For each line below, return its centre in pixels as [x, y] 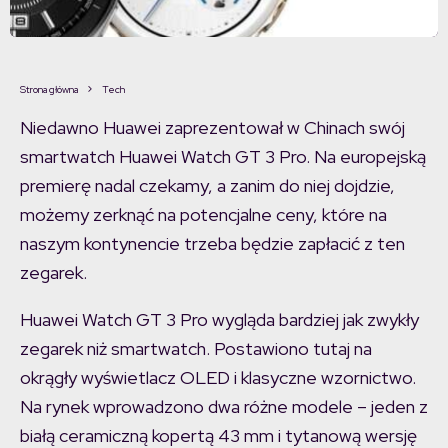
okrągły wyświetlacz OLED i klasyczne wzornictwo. [218, 378]
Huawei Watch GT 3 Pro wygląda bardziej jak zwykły [219, 320]
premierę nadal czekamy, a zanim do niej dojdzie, [207, 186]
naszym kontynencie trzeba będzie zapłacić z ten [212, 244]
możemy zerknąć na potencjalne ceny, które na [203, 215]
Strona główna [49, 90]
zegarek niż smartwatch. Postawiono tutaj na [196, 349]
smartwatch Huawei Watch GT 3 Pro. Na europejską [223, 157]
